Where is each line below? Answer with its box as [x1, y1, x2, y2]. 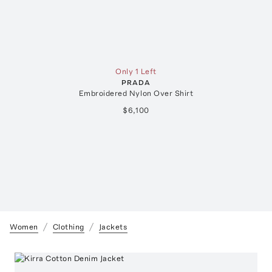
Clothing [52, 222, 84, 232]
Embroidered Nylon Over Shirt [78, 89, 194, 98]
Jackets [98, 222, 128, 232]
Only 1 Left [115, 67, 157, 76]
